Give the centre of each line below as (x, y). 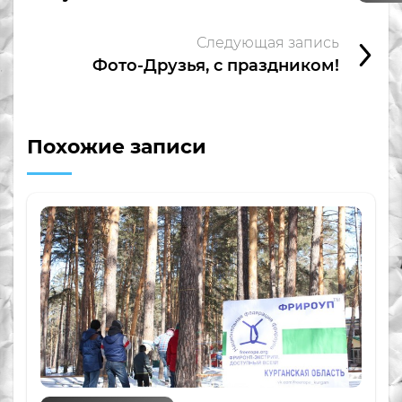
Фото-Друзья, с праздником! (216, 66)
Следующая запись (268, 43)
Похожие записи (117, 147)
